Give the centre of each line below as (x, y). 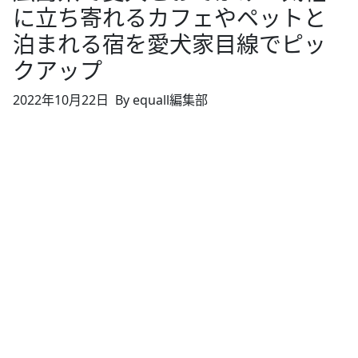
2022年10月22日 (61, 99)
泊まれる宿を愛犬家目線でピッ (169, 44)
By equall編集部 (161, 99)
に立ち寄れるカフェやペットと (169, 17)
